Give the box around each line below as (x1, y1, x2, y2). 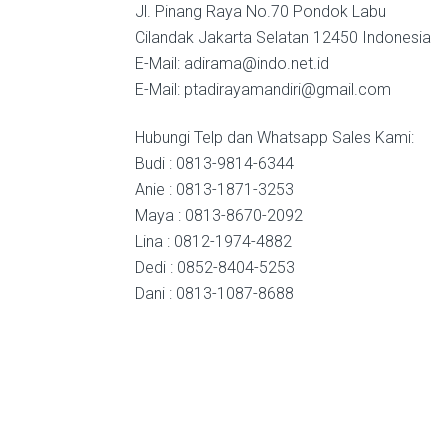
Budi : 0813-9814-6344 (134, 154, 294, 173)
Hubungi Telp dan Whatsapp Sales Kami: (134, 128, 414, 147)
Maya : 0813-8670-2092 (134, 206, 303, 225)
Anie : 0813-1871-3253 (134, 180, 294, 199)
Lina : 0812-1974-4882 (134, 232, 292, 251)
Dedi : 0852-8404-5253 (134, 258, 295, 277)
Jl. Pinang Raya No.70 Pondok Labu (134, 2, 386, 21)
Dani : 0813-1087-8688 (134, 284, 294, 303)
